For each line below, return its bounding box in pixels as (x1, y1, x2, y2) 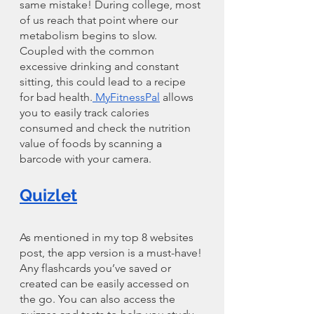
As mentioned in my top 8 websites (20, 230, 196, 244)
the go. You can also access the (20, 292, 178, 306)
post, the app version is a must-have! (20, 245, 205, 259)
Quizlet (20, 184, 77, 205)
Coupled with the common (20, 43, 157, 57)
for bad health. (20, 90, 93, 104)
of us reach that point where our (20, 13, 181, 27)
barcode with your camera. (20, 151, 151, 165)
